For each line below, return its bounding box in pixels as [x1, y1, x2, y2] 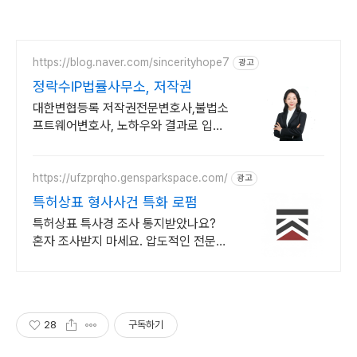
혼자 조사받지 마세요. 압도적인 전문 [33, 233, 216, 249]
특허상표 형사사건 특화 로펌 [33, 193, 198, 210]
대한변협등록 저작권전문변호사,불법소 [33, 100, 229, 116]
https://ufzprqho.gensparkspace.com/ [33, 171, 228, 185]
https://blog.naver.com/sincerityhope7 [33, 56, 229, 69]
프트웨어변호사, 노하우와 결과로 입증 [33, 117, 224, 133]
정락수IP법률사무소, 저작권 [33, 77, 192, 95]
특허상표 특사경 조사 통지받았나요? [33, 215, 216, 231]
